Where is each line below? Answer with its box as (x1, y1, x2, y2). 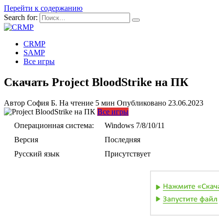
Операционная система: (14, 121, 94, 130)
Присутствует (105, 149, 151, 158)
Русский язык (14, 149, 60, 158)
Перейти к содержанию (4, 4, 83, 12)
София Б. (27, 98, 57, 107)
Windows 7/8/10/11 (105, 121, 165, 130)
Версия (14, 135, 38, 144)
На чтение (59, 98, 93, 107)
